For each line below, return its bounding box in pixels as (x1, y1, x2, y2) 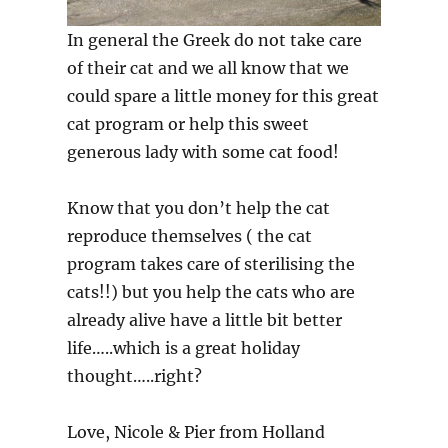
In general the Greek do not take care (67, 29, 363, 50)
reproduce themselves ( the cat (67, 225, 313, 246)
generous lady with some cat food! (67, 141, 340, 162)
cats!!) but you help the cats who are (67, 281, 356, 302)
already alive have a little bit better (67, 309, 343, 330)
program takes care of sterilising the (67, 253, 356, 274)
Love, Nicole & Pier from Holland (67, 421, 326, 442)
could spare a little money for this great (67, 85, 380, 106)
